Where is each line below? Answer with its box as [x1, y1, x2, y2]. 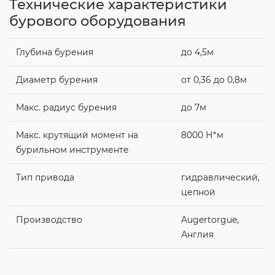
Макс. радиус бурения [15, 101, 117, 113]
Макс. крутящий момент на [15, 129, 138, 141]
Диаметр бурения [15, 74, 98, 85]
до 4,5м [180, 46, 214, 58]
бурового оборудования [9, 12, 186, 29]
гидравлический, [180, 171, 260, 183]
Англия [180, 228, 214, 240]
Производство [15, 214, 82, 225]
